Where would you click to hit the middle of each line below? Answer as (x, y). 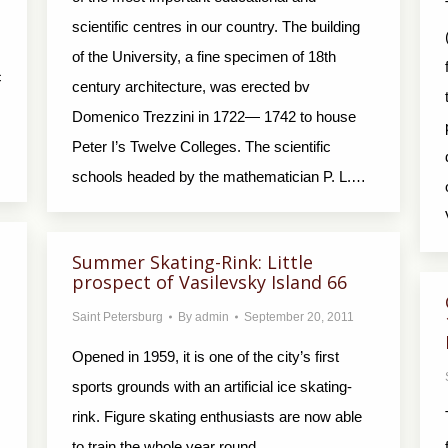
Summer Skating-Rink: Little (192, 262)
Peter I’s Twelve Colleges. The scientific (201, 146)
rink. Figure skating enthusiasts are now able (217, 416)
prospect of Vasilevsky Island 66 (209, 282)
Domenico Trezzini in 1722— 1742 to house (214, 116)
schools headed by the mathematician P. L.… (219, 176)
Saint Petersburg (117, 317)
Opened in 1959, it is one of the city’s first (205, 356)
